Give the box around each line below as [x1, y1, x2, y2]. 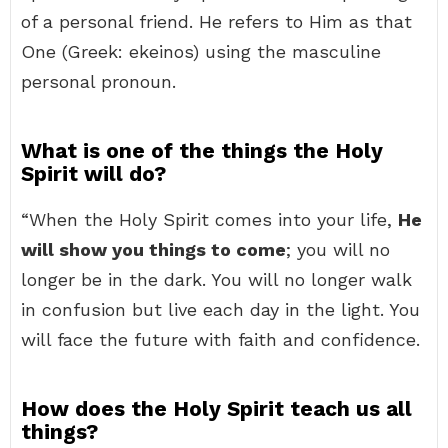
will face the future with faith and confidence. [21, 329, 420, 350]
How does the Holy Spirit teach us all [21, 396, 412, 421]
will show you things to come [21, 239, 286, 260]
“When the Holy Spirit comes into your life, [21, 209, 398, 230]
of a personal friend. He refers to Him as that [21, 11, 412, 32]
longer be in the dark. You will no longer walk [21, 269, 412, 290]
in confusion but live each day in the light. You [21, 299, 420, 320]
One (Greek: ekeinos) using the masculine [21, 41, 381, 62]
